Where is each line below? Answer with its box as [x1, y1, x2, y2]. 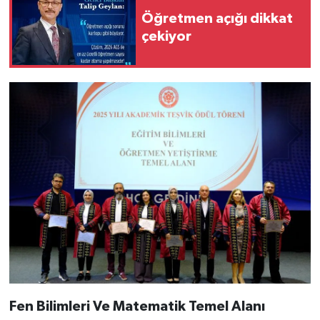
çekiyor [141, 29, 191, 44]
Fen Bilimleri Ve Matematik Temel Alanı [9, 299, 265, 314]
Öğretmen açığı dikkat [141, 11, 293, 26]
